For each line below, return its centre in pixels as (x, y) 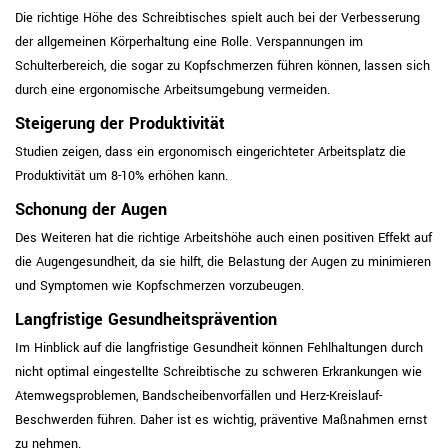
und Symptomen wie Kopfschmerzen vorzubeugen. (159, 286)
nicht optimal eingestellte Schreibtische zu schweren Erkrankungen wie (218, 372)
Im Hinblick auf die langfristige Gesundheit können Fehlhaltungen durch (219, 348)
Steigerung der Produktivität (120, 124)
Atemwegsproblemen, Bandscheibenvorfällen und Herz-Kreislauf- (198, 396)
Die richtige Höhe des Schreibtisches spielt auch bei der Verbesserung (217, 18)
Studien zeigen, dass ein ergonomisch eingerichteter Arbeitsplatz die (210, 152)
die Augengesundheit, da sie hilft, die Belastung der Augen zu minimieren (223, 262)
